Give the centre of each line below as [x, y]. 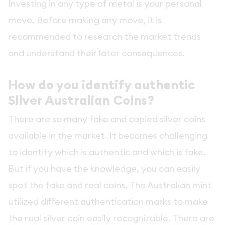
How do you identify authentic [101, 85]
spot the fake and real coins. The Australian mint [110, 185]
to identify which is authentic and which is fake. [107, 152]
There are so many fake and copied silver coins [107, 119]
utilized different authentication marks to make [108, 202]
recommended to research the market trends [104, 36]
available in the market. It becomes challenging [108, 136]
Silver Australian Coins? [83, 100]
